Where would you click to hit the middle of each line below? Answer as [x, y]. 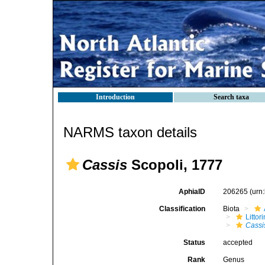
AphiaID [192, 192]
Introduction [115, 97]
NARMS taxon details [130, 132]
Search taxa [231, 97]
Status [195, 243]
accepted [238, 243]
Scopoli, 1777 [175, 165]
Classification [182, 209]
